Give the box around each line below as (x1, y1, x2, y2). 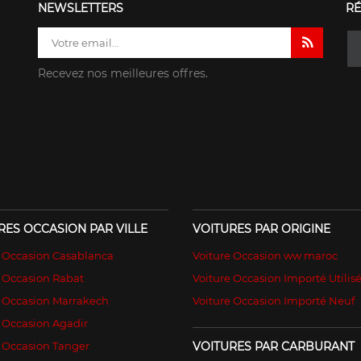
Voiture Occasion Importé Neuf (193, 293, 355, 307)
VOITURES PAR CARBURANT (193, 338, 355, 354)
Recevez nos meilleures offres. (38, 65, 209, 81)
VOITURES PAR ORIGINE (193, 221, 330, 236)
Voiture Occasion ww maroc (193, 248, 338, 262)
